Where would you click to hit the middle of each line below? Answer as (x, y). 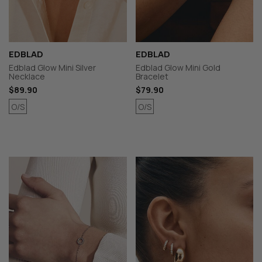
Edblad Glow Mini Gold (178, 68)
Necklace (27, 76)
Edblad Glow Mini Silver (52, 68)
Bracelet (152, 76)
